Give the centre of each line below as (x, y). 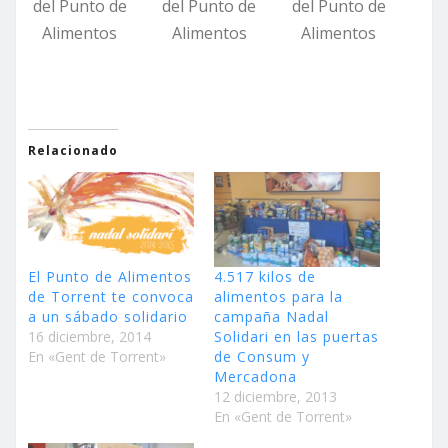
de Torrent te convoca (111, 296)
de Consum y (262, 356)
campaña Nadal (271, 316)
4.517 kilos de (265, 276)
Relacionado (73, 151)
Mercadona (255, 376)
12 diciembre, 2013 (275, 396)
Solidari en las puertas (296, 336)
